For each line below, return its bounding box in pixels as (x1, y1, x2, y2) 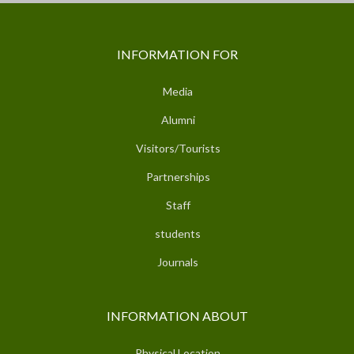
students (155, 226, 201, 240)
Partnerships (145, 169, 210, 183)
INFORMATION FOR (116, 46, 238, 62)
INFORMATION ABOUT (106, 307, 248, 323)
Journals (157, 254, 198, 269)
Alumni (160, 112, 195, 126)
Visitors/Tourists (135, 141, 220, 155)
